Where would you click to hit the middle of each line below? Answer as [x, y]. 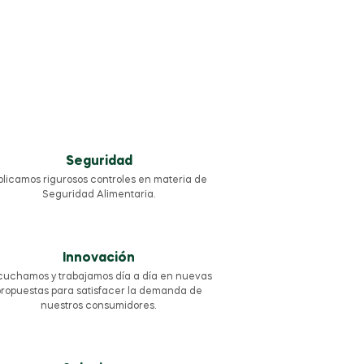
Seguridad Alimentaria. [99, 195]
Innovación [99, 259]
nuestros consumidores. [99, 307]
